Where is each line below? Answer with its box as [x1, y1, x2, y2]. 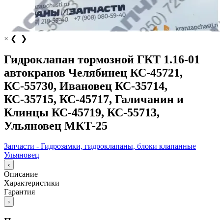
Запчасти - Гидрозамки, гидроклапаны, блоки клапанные [4, 142, 196, 151]
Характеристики [4, 179, 59, 188]
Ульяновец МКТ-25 [4, 119, 108, 132]
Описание [4, 170, 38, 179]
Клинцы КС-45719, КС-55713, [4, 106, 160, 119]
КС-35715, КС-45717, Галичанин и [4, 92, 184, 106]
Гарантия [4, 188, 35, 196]
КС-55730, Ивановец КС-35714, [4, 79, 167, 92]
